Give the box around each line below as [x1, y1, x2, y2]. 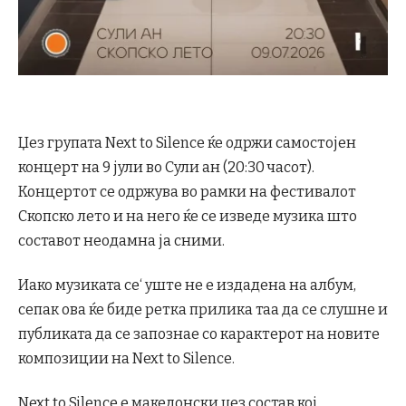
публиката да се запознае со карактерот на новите [18, 324, 380, 343]
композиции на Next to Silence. [18, 349, 235, 367]
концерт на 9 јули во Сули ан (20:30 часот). [18, 158, 314, 176]
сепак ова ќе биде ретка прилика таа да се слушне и [18, 300, 388, 318]
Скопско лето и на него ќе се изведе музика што [18, 207, 357, 225]
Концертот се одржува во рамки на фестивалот [18, 182, 356, 200]
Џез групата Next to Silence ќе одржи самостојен [18, 133, 356, 151]
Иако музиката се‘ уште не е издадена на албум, [18, 275, 356, 294]
